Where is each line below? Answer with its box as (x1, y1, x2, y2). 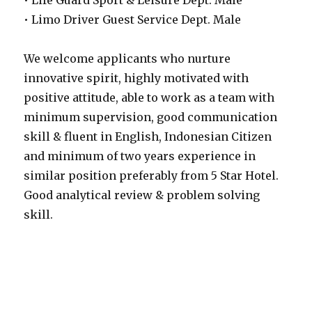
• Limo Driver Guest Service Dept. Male (24, 13, 242, 26)
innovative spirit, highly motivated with (24, 71, 249, 85)
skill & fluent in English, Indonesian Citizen (24, 130, 272, 143)
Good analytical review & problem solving (24, 188, 260, 202)
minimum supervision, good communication (24, 110, 278, 124)
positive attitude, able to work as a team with (24, 91, 275, 104)
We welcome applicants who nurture (24, 52, 231, 65)
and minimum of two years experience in (24, 149, 256, 163)
